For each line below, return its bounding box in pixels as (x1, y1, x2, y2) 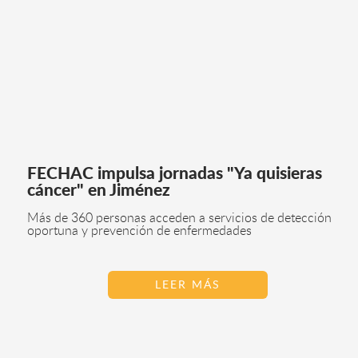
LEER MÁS (155, 279, 221, 292)
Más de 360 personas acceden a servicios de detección (26, 211, 332, 225)
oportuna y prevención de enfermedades (26, 224, 252, 237)
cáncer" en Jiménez (26, 181, 170, 199)
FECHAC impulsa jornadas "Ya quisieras (26, 165, 322, 182)
